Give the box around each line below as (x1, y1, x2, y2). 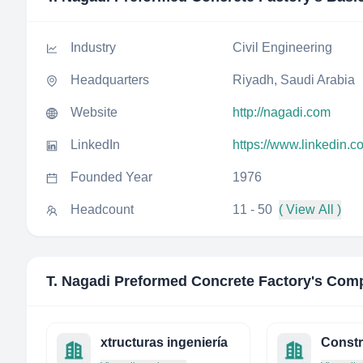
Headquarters (70, 73, 149, 87)
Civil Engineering (233, 41, 332, 54)
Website (70, 105, 117, 119)
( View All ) (279, 203, 341, 216)
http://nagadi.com (233, 105, 331, 119)
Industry (70, 41, 116, 54)
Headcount (70, 203, 134, 216)
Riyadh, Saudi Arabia (233, 73, 355, 87)
